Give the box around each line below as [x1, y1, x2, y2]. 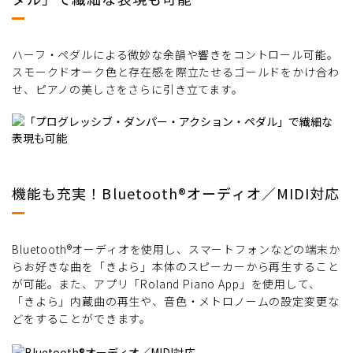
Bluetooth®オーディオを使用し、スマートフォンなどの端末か [12, 240, 340, 257]
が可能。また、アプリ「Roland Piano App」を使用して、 [12, 275, 321, 292]
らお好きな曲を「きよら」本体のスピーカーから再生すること [12, 258, 340, 274]
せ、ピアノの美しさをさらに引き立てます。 [12, 80, 243, 97]
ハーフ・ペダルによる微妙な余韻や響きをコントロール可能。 [12, 46, 339, 62]
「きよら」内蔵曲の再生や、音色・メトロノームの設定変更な [12, 292, 340, 309]
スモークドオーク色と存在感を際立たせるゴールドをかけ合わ [12, 63, 340, 80]
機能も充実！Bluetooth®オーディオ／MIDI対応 [12, 182, 340, 203]
